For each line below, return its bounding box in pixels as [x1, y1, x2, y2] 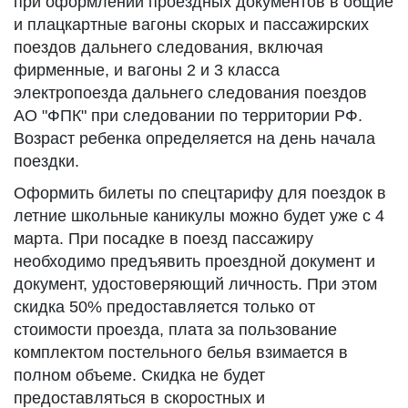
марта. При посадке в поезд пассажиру [14, 229, 313, 248]
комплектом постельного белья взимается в [14, 343, 348, 362]
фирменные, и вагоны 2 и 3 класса [14, 61, 280, 79]
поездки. [14, 152, 79, 170]
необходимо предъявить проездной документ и [14, 252, 375, 270]
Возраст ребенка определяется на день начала [14, 129, 375, 148]
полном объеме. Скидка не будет [14, 366, 265, 384]
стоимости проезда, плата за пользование [14, 321, 337, 339]
